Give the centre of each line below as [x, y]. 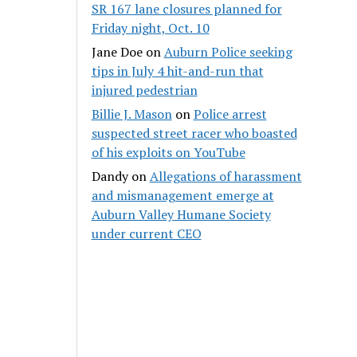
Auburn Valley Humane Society [181, 214]
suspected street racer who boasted [194, 133]
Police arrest [230, 114]
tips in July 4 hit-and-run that [177, 71]
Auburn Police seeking [228, 51]
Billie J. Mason [131, 114]
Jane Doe [117, 51]
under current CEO [146, 233]
